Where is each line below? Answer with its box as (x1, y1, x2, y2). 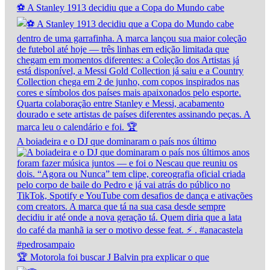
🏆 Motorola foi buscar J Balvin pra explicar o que (17, 252, 209, 263)
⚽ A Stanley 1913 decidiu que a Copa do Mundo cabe (17, 2, 224, 13)
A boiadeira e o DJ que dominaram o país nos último (17, 136, 216, 147)
